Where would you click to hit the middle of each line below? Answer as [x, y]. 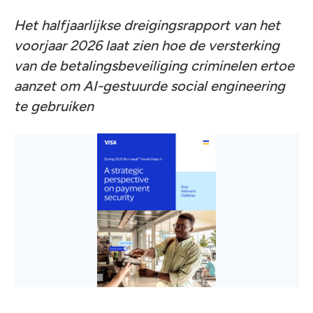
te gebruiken [54, 106]
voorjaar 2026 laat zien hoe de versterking [147, 45]
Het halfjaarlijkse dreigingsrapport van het [147, 25]
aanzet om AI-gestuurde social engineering [150, 86]
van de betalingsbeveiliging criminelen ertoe [154, 66]
